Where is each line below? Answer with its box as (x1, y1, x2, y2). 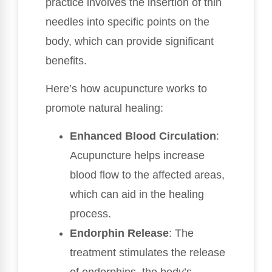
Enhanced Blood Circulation (70, 130, 216, 143)
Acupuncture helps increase (70, 149, 205, 162)
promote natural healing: (46, 102, 163, 114)
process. (70, 208, 111, 220)
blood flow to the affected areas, (70, 169, 225, 182)
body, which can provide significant (46, 35, 214, 47)
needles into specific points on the (46, 15, 209, 28)
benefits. (46, 54, 87, 67)
